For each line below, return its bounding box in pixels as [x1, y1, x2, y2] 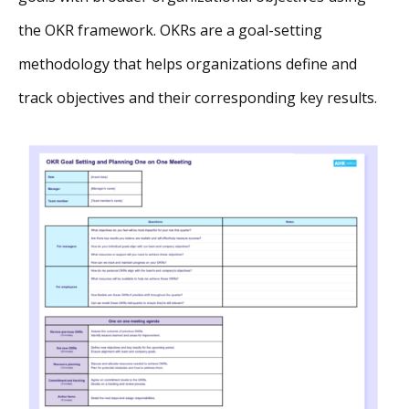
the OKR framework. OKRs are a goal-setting [18, 20, 322, 41]
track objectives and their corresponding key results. [18, 88, 377, 109]
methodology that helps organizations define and [18, 54, 357, 75]
